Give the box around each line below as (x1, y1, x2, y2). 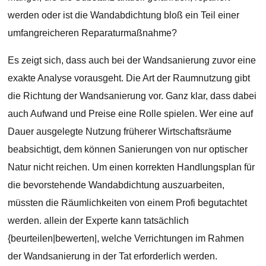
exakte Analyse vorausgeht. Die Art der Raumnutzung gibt (8, 72, 251, 83)
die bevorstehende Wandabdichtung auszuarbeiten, (8, 179, 225, 190)
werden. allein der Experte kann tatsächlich (8, 215, 189, 226)
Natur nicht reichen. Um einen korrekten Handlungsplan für (8, 161, 255, 172)
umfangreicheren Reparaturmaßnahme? (8, 27, 178, 38)
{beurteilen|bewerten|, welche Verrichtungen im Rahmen (8, 233, 245, 243)
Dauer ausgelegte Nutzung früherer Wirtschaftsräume (8, 126, 232, 137)
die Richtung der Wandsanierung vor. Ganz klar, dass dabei (8, 90, 257, 101)
